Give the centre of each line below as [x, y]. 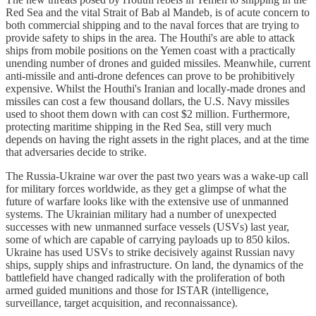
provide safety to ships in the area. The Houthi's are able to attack [150, 37]
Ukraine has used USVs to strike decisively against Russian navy [150, 252]
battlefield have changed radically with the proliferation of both [145, 277]
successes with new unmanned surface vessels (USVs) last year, [147, 226]
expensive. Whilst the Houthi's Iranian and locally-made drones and [156, 88]
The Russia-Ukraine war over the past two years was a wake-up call [157, 176]
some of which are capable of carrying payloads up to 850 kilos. [148, 239]
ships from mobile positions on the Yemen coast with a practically [151, 50]
